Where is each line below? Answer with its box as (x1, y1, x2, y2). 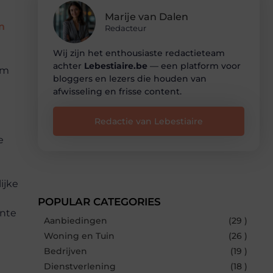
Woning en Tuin (44, 230, 115, 241)
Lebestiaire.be (84, 60, 147, 71)
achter (53, 60, 84, 71)
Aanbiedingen (44, 214, 107, 226)
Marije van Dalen (105, 11, 188, 23)
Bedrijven (44, 245, 87, 257)
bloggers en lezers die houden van (53, 73, 207, 84)
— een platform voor (147, 60, 241, 71)
